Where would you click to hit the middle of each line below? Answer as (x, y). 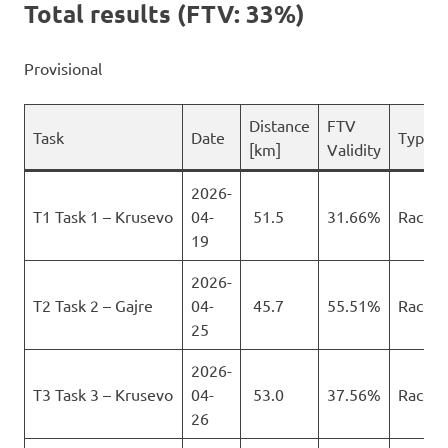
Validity (354, 149)
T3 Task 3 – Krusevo (103, 394)
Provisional (63, 68)
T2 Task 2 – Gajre (93, 305)
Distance (279, 125)
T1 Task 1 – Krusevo (103, 216)
